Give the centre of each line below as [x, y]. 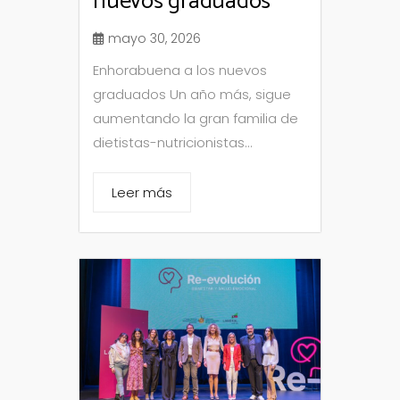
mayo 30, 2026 [154, 38]
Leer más [142, 192]
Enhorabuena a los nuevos [180, 70]
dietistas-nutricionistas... [173, 142]
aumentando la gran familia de [196, 118]
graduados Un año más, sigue [192, 94]
